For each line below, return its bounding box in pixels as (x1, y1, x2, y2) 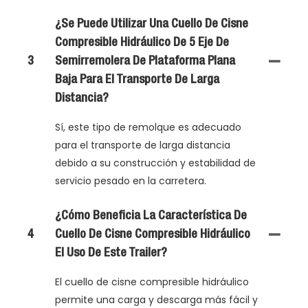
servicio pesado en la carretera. (55, 173, 206, 188)
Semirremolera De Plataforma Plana (55, 55, 235, 67)
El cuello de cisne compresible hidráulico (55, 274, 249, 289)
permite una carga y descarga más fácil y (55, 292, 258, 307)
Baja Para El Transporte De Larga (55, 74, 219, 85)
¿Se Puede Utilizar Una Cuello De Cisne (55, 18, 248, 30)
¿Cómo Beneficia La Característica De (55, 210, 247, 221)
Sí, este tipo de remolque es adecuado (55, 120, 241, 134)
